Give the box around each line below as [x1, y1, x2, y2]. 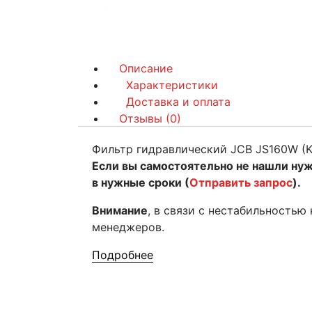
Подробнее [92, 248, 153, 262]
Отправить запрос [189, 175, 292, 189]
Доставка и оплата [126, 95, 231, 109]
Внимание [92, 203, 148, 217]
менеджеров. [92, 220, 164, 234]
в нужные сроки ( [92, 175, 189, 189]
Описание [119, 61, 173, 75]
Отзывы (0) [119, 111, 182, 125]
